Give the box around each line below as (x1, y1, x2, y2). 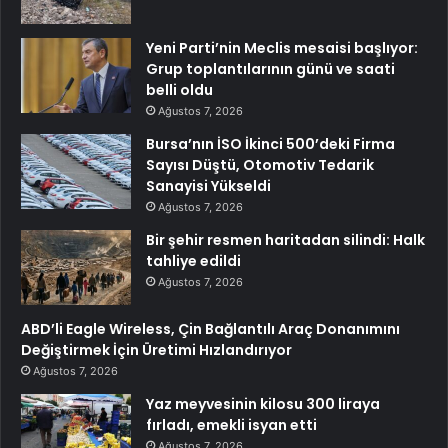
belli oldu (146, 79, 213, 100)
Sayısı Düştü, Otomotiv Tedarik (146, 154, 374, 175)
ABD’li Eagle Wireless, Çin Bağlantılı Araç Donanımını (21, 318, 400, 339)
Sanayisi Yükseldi (146, 175, 271, 196)
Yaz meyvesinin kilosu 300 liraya (146, 393, 380, 414)
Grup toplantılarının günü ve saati (146, 58, 395, 79)
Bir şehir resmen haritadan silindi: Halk (146, 229, 425, 250)
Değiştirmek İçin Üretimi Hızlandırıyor (21, 339, 292, 360)
